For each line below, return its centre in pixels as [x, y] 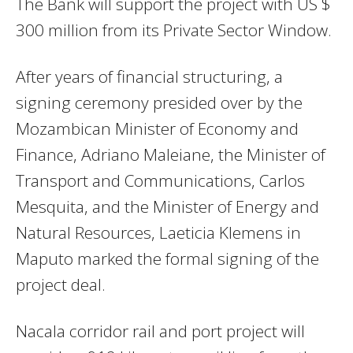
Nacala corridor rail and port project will [160, 331]
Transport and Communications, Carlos [160, 180]
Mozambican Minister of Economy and [157, 128]
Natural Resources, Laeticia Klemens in [158, 232]
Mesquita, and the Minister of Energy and [167, 206]
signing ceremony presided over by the [159, 102]
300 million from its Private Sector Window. [174, 30]
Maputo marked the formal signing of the [167, 258]
